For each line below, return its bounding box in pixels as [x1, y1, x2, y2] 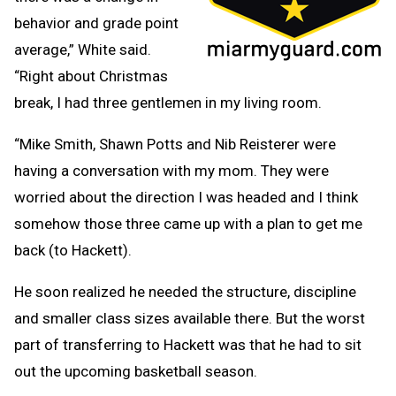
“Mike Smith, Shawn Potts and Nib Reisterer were [14, 135, 336, 154]
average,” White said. [14, 41, 151, 59]
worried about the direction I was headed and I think [14, 188, 358, 207]
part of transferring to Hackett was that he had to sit [14, 336, 362, 354]
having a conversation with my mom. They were [14, 162, 329, 180]
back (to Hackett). [14, 241, 132, 260]
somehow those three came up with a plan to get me [14, 215, 362, 233]
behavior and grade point [14, 14, 179, 33]
